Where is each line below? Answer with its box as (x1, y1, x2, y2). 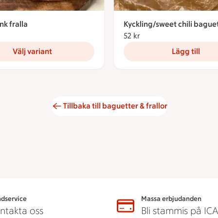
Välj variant (13, 46, 52, 56)
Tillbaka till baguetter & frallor (62, 101, 167, 110)
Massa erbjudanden (141, 194, 201, 203)
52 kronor (140, 31, 173, 40)
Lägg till (171, 46, 200, 56)
